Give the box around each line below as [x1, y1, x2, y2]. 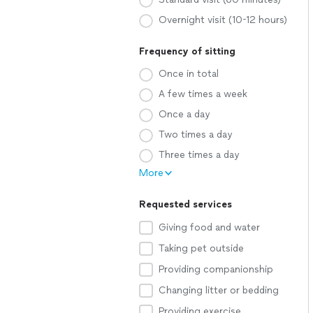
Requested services [139, 198, 232, 210]
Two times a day [159, 129, 232, 140]
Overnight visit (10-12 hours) [159, 14, 287, 26]
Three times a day [159, 149, 239, 161]
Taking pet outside [159, 242, 244, 254]
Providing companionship [159, 263, 273, 275]
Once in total [159, 68, 219, 80]
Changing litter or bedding [159, 284, 279, 296]
